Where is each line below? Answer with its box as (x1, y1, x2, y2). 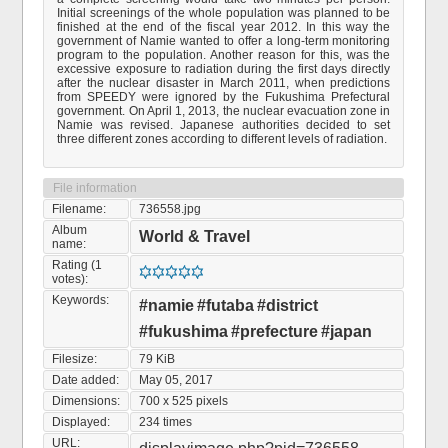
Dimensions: (52, 394, 121, 408)
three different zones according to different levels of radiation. (57, 132, 388, 146)
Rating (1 (52, 258, 103, 272)
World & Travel (139, 228, 251, 245)
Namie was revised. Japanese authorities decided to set (57, 118, 391, 132)
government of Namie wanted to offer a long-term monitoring (57, 34, 391, 48)
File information (53, 181, 138, 195)
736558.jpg (139, 202, 202, 216)
